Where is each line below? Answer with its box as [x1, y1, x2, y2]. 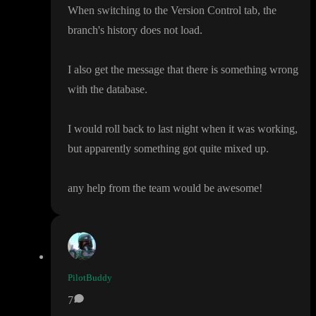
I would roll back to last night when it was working [68, 123, 295, 135]
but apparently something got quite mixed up [68, 142, 266, 155]
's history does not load [98, 24, 200, 37]
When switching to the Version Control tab [68, 4, 257, 17]
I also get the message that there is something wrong [68, 63, 298, 76]
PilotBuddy [68, 272, 112, 284]
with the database [68, 83, 145, 96]
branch [68, 24, 98, 37]
